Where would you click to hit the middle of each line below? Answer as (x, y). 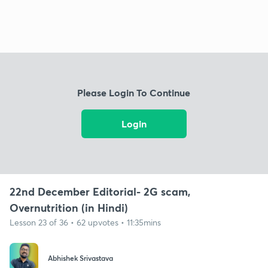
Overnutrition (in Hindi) (69, 207)
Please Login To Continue (134, 93)
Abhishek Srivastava (80, 258)
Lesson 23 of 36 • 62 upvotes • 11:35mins (85, 222)
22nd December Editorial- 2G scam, (100, 191)
